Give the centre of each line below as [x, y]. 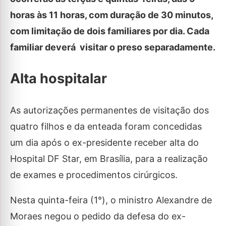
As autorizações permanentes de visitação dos [109, 110]
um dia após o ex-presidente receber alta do [104, 142]
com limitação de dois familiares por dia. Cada [110, 31]
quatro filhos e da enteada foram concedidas [106, 126]
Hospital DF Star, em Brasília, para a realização [109, 158]
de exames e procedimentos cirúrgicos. [94, 175]
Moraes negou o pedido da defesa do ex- [98, 216]
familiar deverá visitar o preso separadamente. [113, 47]
